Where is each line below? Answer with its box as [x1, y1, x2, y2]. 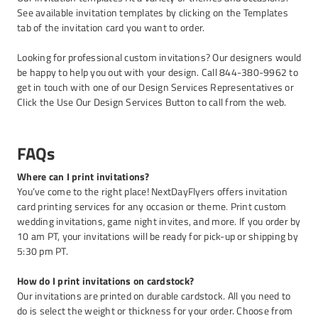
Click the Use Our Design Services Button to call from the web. [17, 94, 287, 109]
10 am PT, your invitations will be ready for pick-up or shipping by [17, 229, 298, 243]
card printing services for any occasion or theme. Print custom [17, 199, 287, 214]
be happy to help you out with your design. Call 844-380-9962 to [17, 65, 298, 79]
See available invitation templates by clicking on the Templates [17, 5, 288, 20]
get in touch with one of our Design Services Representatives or [17, 79, 294, 94]
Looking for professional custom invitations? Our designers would [17, 50, 301, 65]
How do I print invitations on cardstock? [17, 273, 194, 288]
